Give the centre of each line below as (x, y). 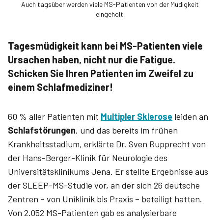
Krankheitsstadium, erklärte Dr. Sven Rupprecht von (107, 144)
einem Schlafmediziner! (60, 87)
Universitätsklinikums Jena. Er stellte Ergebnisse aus (108, 171)
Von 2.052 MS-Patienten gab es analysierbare (92, 213)
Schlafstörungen (42, 130)
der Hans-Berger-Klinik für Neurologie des (88, 158)
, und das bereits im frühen (127, 130)
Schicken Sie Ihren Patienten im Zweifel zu (101, 73)
